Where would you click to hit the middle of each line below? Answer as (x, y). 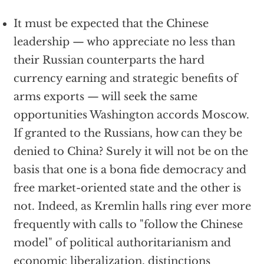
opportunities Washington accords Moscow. (131, 115)
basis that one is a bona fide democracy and (130, 170)
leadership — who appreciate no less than (124, 42)
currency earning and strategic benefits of (125, 78)
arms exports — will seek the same (105, 97)
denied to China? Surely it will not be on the (131, 151)
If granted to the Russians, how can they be (128, 133)
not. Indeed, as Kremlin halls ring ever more (132, 206)
